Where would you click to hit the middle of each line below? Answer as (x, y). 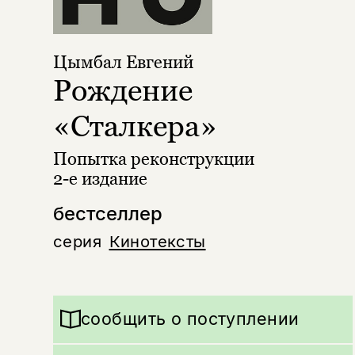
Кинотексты (157, 241)
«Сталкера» (135, 125)
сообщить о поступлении (190, 319)
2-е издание (100, 178)
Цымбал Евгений (123, 63)
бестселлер (107, 213)
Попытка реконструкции (153, 158)
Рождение (122, 90)
